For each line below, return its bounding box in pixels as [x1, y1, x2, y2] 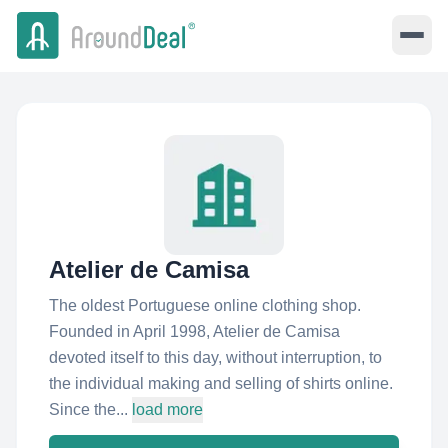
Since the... [49, 401, 128, 418]
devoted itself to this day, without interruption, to [49, 349, 382, 366]
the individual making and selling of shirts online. [49, 375, 393, 392]
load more [132, 401, 203, 418]
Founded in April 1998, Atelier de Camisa [49, 323, 340, 340]
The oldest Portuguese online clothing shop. [49, 297, 361, 314]
